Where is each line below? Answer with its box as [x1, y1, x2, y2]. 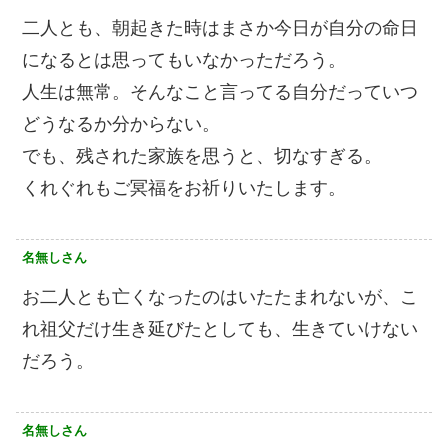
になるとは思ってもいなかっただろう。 [22, 50, 346, 70]
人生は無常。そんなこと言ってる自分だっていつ [22, 82, 418, 102]
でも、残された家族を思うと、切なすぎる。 [22, 146, 382, 166]
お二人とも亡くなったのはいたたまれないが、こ [22, 287, 418, 307]
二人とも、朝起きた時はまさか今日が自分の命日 [22, 18, 418, 38]
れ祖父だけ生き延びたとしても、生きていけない [22, 319, 418, 339]
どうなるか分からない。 [22, 114, 220, 134]
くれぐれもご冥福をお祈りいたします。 [22, 178, 346, 198]
